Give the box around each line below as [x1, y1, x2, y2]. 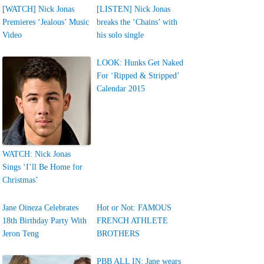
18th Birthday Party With [2, 216, 87, 225]
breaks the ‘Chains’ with [97, 18, 178, 27]
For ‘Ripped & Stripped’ [97, 71, 180, 80]
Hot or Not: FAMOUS [97, 203, 172, 212]
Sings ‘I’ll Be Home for [2, 163, 83, 171]
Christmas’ [2, 176, 39, 184]
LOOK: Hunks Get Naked [97, 58, 184, 67]
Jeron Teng [2, 229, 39, 238]
